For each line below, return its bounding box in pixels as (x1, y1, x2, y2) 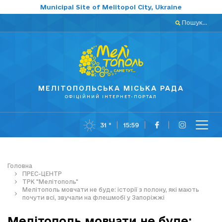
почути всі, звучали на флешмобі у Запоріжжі (22, 194, 165, 201)
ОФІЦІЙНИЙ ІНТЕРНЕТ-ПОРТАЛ (65, 94, 157, 100)
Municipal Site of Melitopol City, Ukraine (40, 3, 182, 10)
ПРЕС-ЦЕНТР (22, 170, 62, 177)
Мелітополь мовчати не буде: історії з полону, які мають (22, 186, 199, 193)
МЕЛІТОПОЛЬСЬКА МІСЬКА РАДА (38, 84, 184, 93)
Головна (7, 163, 32, 169)
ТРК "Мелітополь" (22, 178, 78, 185)
